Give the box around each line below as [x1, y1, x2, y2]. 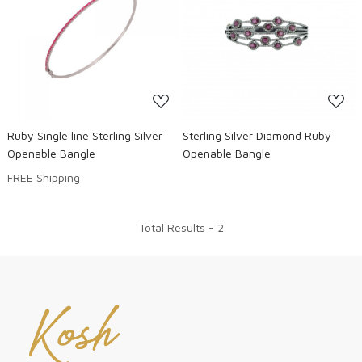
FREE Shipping [7, 170, 81, 184]
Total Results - [138, 220, 217, 234]
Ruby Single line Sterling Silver [7, 128, 163, 142]
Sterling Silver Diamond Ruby [183, 128, 331, 142]
